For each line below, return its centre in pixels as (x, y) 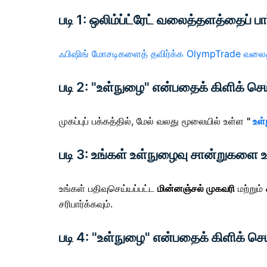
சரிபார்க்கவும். (86, 204)
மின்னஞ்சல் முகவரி (196, 188)
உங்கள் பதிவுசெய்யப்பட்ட (108, 188)
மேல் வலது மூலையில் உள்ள (192, 121)
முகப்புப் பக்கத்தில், (98, 121)
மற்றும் (250, 188)
